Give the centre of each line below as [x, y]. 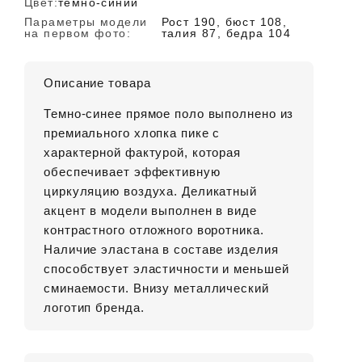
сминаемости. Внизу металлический [156, 288]
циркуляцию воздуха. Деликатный [150, 191]
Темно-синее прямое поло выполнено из [169, 114]
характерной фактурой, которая [143, 152]
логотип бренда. [94, 307]
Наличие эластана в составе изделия [161, 249]
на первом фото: [78, 33]
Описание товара [97, 83]
